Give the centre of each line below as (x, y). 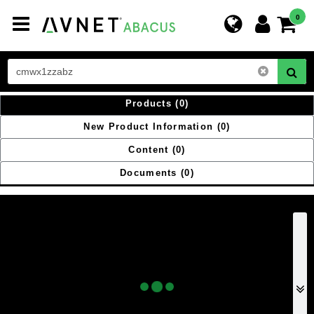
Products (149, 103)
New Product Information (149, 127)
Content (149, 150)
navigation (57, 52)
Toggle (41, 23)
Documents (149, 173)
